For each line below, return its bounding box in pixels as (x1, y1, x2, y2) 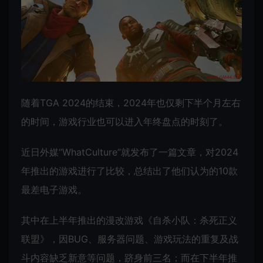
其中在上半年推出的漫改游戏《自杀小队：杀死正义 (21, 214, 237, 226)
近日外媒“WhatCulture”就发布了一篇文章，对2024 (21, 146, 238, 158)
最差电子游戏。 (21, 183, 87, 195)
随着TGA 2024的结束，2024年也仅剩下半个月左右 (21, 96, 241, 109)
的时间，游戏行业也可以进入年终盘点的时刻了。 (21, 115, 228, 127)
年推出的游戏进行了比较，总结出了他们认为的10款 (21, 164, 238, 177)
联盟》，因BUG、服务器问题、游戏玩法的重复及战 (21, 232, 238, 245)
